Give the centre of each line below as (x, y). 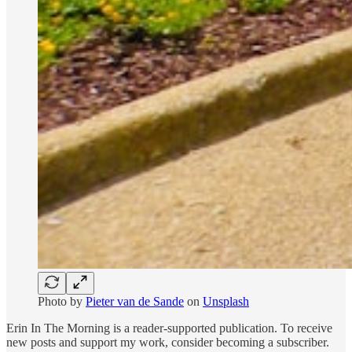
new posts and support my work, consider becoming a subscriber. (168, 342)
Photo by (62, 301)
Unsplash (226, 301)
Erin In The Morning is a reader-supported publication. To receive (169, 328)
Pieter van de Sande (135, 301)
